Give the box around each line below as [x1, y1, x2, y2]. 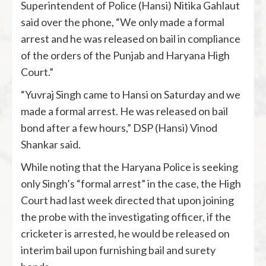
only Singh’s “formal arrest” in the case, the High [21, 177, 241, 190]
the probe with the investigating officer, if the [21, 210, 231, 223]
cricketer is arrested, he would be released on [21, 227, 230, 240]
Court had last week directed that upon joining [21, 194, 234, 207]
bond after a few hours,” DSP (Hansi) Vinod [21, 121, 217, 134]
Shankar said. [21, 138, 81, 151]
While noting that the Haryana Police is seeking [21, 160, 238, 173]
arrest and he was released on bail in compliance [21, 32, 240, 45]
